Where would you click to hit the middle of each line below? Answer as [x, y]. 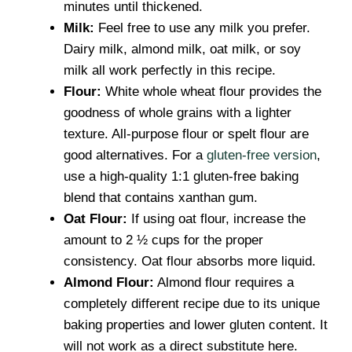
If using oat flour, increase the [216, 219]
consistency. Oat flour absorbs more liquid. [190, 261]
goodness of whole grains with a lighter [178, 113]
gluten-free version [262, 155]
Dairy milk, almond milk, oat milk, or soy [182, 49]
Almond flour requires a [224, 282]
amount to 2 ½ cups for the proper [163, 240]
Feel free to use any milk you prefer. [202, 28]
